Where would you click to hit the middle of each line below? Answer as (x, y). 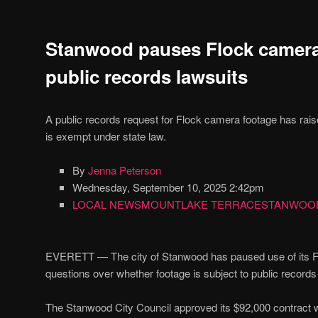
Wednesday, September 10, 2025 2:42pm (168, 187)
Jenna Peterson (124, 170)
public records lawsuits (147, 76)
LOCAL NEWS (106, 204)
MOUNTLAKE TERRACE (201, 204)
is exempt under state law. (106, 136)
